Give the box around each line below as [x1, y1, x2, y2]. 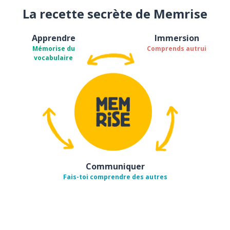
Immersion [154, 32, 199, 44]
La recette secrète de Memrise [23, 5, 207, 22]
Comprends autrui [147, 44, 206, 53]
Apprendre [31, 32, 75, 44]
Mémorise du [32, 44, 75, 53]
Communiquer [85, 160, 145, 172]
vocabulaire [34, 53, 73, 62]
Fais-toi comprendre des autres [63, 172, 167, 181]
